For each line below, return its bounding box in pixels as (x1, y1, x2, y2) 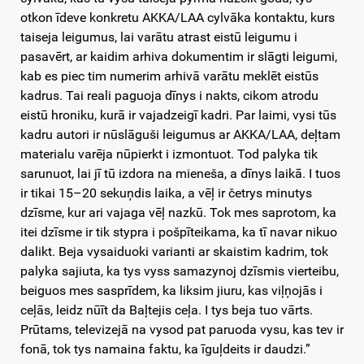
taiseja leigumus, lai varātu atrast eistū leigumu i (20, 29, 297, 45)
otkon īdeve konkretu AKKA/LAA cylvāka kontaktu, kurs (20, 10, 335, 26)
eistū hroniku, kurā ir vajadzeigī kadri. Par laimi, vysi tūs (20, 107, 336, 123)
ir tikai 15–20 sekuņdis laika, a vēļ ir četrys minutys (20, 185, 312, 201)
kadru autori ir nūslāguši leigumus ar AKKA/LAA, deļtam (20, 127, 340, 143)
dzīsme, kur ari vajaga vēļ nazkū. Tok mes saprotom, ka (20, 205, 336, 221)
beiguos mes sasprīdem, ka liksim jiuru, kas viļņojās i (20, 283, 323, 299)
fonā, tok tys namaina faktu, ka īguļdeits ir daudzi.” (20, 341, 320, 357)
